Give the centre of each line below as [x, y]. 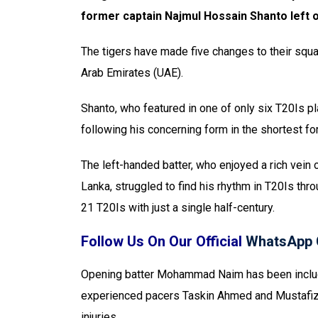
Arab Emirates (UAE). [132, 73]
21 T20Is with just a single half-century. [178, 208]
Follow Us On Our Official [163, 241]
